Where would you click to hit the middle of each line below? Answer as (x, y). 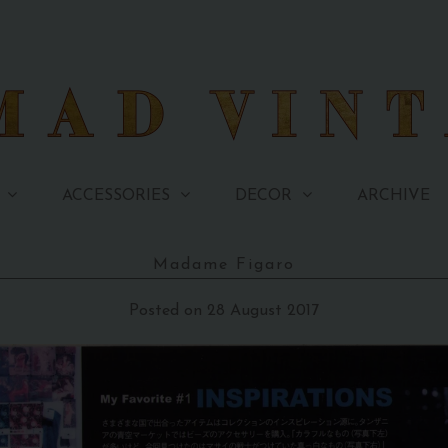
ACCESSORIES (115, 196)
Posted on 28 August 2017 (223, 311)
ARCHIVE (393, 195)
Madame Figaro (223, 265)
